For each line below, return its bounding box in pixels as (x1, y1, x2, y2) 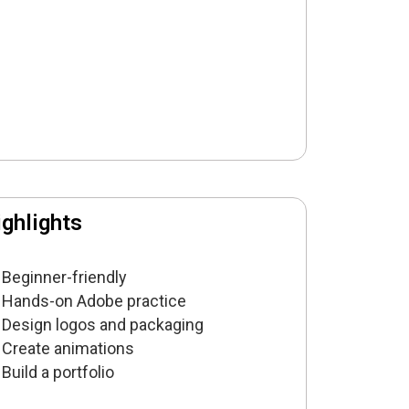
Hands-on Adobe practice (2, 291, 187, 311)
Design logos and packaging (2, 315, 204, 335)
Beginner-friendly (2, 267, 128, 288)
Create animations (2, 339, 135, 359)
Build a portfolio (2, 362, 115, 383)
